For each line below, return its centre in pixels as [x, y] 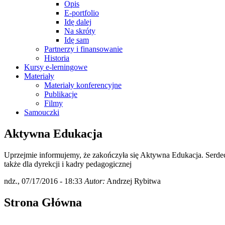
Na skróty [80, 31]
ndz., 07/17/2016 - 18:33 [44, 181]
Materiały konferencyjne [83, 85]
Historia [57, 58]
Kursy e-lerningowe [56, 67]
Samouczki [42, 112]
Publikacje [61, 94]
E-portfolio [82, 13]
